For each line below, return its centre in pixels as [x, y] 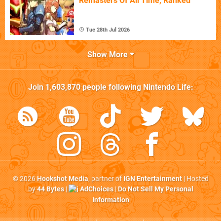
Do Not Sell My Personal [155, 189]
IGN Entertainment [152, 179]
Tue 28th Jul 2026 [108, 30]
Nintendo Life [167, 87]
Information [110, 200]
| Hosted [195, 179]
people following [111, 87]
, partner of [106, 179]
